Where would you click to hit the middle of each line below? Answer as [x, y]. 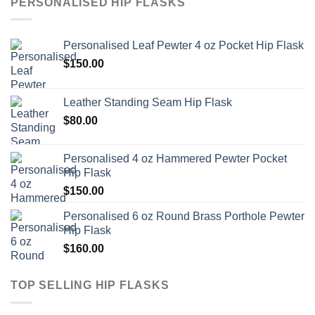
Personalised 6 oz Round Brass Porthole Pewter [184, 217]
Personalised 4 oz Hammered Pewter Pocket [175, 159]
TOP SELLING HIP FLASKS [90, 285]
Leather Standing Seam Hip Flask [148, 103]
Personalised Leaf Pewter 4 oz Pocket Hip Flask [184, 46]
